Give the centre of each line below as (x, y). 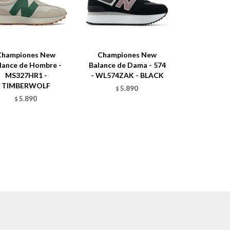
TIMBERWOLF (26, 86)
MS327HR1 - (26, 75)
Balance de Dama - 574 (127, 65)
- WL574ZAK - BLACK (127, 75)
